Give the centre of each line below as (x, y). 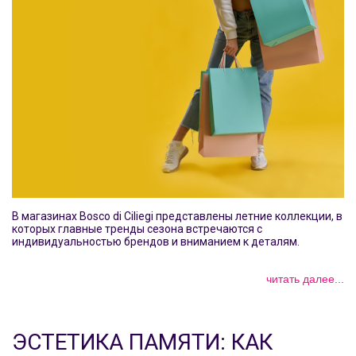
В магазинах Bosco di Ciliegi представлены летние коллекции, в (177, 216)
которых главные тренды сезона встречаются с (137, 228)
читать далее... (305, 279)
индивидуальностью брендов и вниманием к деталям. (156, 241)
